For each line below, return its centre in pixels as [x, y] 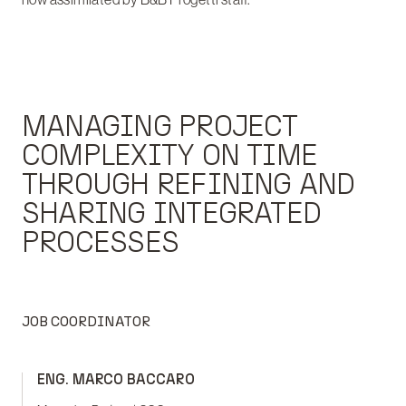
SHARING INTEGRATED [172, 213]
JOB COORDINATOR [87, 321]
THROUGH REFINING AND [188, 184]
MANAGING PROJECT [160, 126]
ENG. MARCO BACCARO [116, 379]
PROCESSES [101, 242]
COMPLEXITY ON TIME [170, 155]
